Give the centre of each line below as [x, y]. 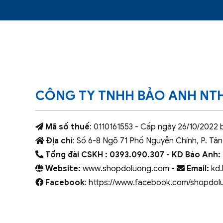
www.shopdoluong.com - [129, 168]
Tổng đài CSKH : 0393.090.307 [104, 155]
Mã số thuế [66, 127]
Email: [198, 168]
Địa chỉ [58, 141]
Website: [64, 168]
